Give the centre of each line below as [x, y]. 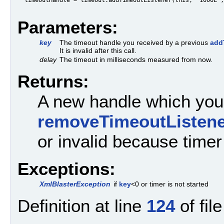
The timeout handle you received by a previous [135, 43]
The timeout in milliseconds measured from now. [136, 60]
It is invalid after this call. [98, 51]
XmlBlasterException [75, 184]
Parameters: [68, 27]
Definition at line [82, 206]
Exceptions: [66, 168]
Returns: [53, 81]
